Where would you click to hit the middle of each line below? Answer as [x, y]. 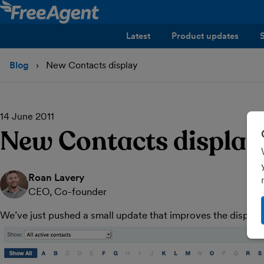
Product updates [205, 36]
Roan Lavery [56, 177]
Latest [138, 36]
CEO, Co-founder [67, 192]
